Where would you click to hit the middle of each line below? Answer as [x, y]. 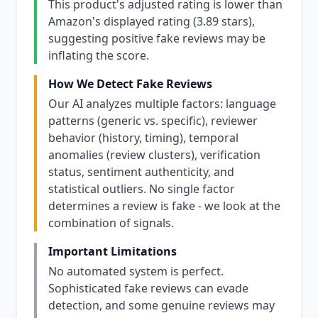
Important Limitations [113, 251]
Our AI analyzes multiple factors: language [162, 104]
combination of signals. [111, 223]
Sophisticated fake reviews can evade [148, 288]
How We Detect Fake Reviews [130, 84]
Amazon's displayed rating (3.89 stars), [152, 21]
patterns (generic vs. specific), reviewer [153, 121]
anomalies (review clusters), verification [154, 155]
